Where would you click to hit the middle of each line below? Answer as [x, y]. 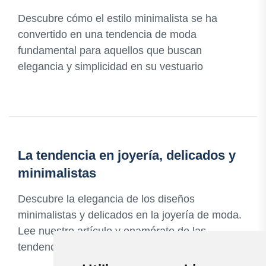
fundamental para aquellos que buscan [110, 51]
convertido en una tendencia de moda [107, 35]
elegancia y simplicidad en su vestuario [110, 67]
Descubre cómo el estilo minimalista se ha [118, 19]
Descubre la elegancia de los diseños [106, 199]
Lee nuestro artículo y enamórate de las [112, 231]
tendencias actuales [65, 247]
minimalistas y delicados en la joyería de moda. [130, 215]
